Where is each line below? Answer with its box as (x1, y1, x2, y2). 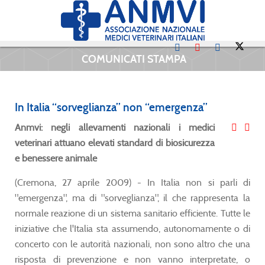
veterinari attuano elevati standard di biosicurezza (15, 137, 215, 148)
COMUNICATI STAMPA (79, 51, 186, 66)
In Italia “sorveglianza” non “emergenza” (15, 100, 208, 114)
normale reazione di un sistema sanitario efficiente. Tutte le (15, 207, 250, 219)
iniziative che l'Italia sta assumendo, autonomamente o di (15, 222, 250, 234)
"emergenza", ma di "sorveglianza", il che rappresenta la (15, 192, 250, 203)
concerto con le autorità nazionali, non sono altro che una (15, 238, 250, 250)
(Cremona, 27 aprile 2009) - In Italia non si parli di (15, 176, 250, 188)
